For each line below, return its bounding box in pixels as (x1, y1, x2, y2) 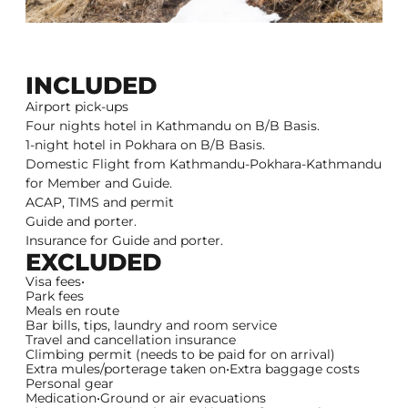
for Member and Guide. (25, 175, 172, 192)
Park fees (25, 288, 84, 305)
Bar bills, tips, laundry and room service (25, 317, 277, 334)
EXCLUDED (25, 248, 161, 278)
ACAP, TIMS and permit (25, 194, 174, 211)
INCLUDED (25, 71, 157, 101)
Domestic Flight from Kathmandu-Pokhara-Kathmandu (25, 156, 382, 173)
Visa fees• (25, 273, 85, 291)
